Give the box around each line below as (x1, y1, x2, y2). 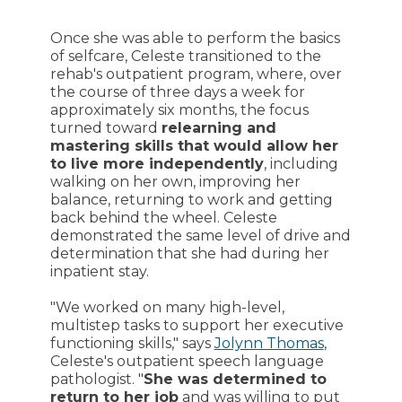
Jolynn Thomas (214, 334, 324, 352)
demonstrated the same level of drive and (49, 226, 351, 244)
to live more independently (49, 154, 264, 172)
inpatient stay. (49, 262, 149, 280)
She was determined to (143, 370, 327, 388)
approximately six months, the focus (49, 100, 309, 118)
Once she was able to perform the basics (49, 29, 340, 47)
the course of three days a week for (49, 83, 305, 100)
